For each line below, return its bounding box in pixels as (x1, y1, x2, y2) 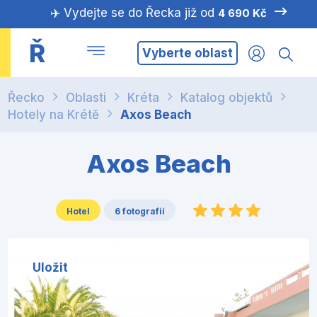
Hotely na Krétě (8, 108, 100, 122)
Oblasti (66, 91, 107, 105)
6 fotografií (115, 206, 166, 217)
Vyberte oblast (142, 45, 233, 60)
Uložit (33, 260, 69, 275)
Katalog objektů (180, 91, 273, 105)
